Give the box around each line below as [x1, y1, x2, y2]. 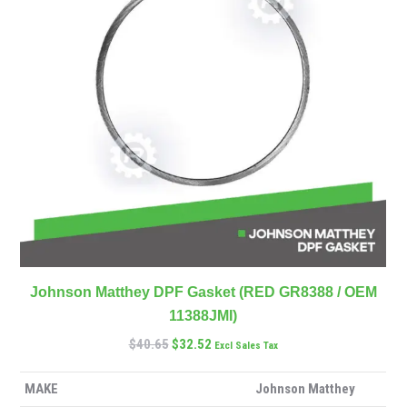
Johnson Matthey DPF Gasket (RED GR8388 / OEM [29, 284, 377, 300]
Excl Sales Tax [213, 340, 278, 352]
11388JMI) [169, 308, 237, 323]
